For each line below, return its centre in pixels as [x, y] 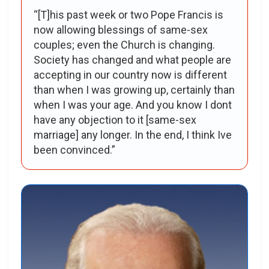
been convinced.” [74, 150]
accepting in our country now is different [130, 74]
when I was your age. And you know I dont [133, 104]
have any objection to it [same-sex [115, 119]
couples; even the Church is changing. [124, 44]
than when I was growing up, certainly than [134, 89]
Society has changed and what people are [132, 59]
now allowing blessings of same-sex [121, 29]
